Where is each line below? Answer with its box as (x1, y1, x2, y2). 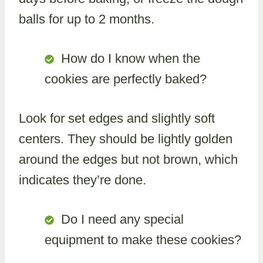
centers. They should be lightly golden (19, 131, 232, 146)
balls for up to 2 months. (19, 11, 154, 26)
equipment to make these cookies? (45, 232, 241, 247)
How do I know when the (61, 50, 200, 66)
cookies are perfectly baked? (45, 71, 207, 86)
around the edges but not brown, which (19, 151, 238, 167)
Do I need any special (61, 211, 184, 227)
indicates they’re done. (19, 172, 146, 187)
